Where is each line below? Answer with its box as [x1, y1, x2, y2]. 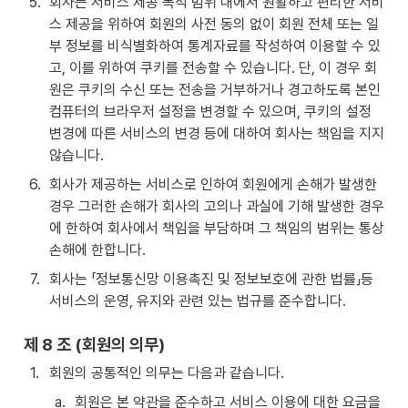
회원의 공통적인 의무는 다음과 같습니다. [49, 364, 284, 382]
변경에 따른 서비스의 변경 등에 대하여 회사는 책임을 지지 [49, 125, 384, 142]
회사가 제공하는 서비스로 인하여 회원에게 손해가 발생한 [49, 176, 377, 193]
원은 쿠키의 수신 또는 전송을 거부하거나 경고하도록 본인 [49, 81, 381, 98]
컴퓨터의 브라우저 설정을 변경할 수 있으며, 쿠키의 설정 [49, 103, 372, 120]
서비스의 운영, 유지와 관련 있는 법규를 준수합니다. [49, 292, 346, 310]
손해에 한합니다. [49, 241, 146, 259]
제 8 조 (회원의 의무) [24, 334, 165, 354]
